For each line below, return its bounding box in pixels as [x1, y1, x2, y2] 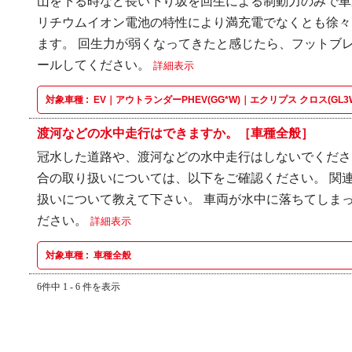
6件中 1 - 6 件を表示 [37, 281, 120, 292]
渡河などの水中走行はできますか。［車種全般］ [37, 126, 313, 140]
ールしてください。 [37, 58, 153, 71]
